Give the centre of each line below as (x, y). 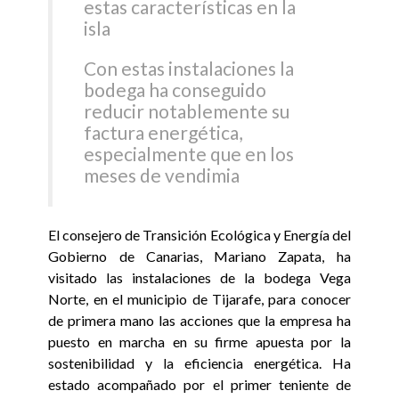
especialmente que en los (189, 154)
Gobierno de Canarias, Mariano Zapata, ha (199, 256)
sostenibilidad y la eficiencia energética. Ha (199, 362)
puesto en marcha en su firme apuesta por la (199, 341)
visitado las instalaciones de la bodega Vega (199, 277)
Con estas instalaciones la (189, 69)
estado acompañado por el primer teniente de (199, 384)
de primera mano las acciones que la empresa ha (199, 320)
